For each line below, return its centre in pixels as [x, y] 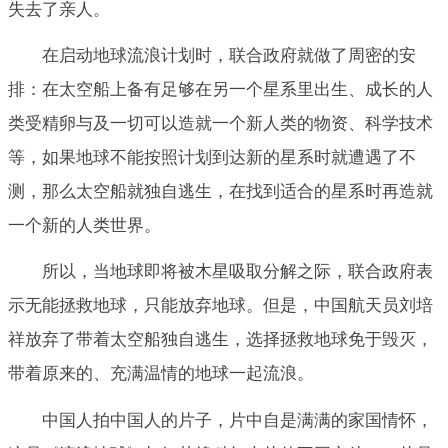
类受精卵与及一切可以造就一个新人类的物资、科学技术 [220, 124]
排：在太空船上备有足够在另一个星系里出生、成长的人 [220, 90]
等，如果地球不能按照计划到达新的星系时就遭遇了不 [212, 158]
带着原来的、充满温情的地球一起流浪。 [161, 374]
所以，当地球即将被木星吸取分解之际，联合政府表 [237, 272]
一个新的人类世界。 [84, 226]
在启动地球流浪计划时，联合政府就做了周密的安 [229, 56]
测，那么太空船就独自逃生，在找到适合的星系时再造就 [220, 192]
